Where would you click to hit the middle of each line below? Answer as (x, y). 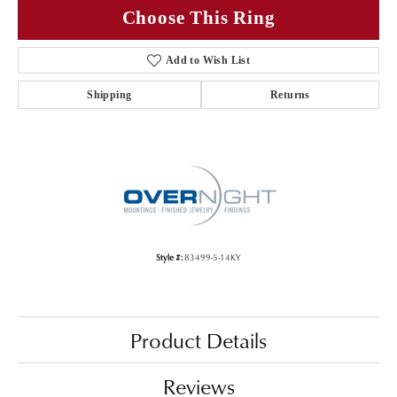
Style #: (169, 257)
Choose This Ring (198, 18)
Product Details (198, 341)
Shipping (109, 95)
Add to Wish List (208, 61)
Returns (290, 95)
